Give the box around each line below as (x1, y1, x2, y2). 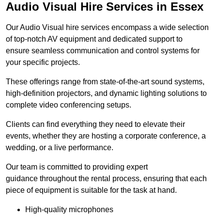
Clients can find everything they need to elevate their (6, 120, 185, 129)
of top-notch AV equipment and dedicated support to (6, 35, 183, 44)
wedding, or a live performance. (6, 143, 113, 152)
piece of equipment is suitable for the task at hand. (6, 186, 177, 195)
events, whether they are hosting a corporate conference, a (6, 132, 206, 140)
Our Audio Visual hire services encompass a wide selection (6, 23, 209, 32)
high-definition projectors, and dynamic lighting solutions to (6, 89, 207, 98)
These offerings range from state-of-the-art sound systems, (6, 77, 204, 86)
